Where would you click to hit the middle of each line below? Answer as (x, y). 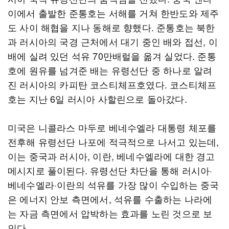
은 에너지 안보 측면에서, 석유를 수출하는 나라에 (110, 199)
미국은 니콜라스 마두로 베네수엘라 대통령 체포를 (112, 127)
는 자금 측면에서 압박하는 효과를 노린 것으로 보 (110, 213)
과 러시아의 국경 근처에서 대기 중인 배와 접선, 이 (113, 41)
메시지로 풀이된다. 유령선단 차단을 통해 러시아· (110, 170)
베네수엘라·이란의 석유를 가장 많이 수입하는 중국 (113, 185)
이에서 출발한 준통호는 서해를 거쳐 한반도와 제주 (113, 13)
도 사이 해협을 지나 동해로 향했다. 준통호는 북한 (111, 27)
